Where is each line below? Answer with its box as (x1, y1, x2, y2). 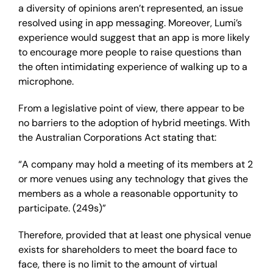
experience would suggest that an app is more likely (18, 31, 250, 44)
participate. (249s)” (18, 202, 106, 214)
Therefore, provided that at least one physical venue (18, 229, 251, 241)
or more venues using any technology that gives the (18, 172, 248, 185)
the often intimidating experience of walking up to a (18, 60, 247, 73)
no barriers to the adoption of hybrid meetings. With (18, 116, 250, 129)
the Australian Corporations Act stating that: (18, 131, 216, 144)
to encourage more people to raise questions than (18, 46, 241, 58)
